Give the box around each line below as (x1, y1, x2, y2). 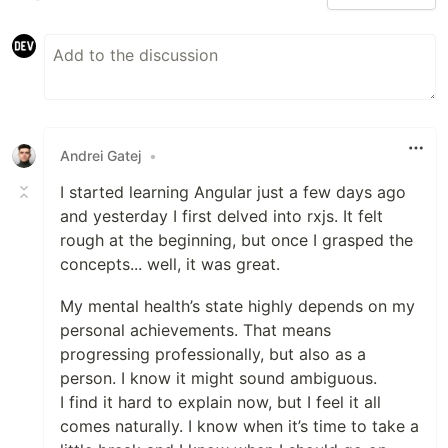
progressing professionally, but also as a (60, 343, 366, 364)
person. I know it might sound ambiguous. (60, 367, 377, 388)
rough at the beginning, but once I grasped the (60, 229, 413, 250)
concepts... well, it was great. (60, 253, 280, 274)
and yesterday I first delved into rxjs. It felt (60, 205, 383, 226)
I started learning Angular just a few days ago (60, 181, 406, 202)
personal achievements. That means (60, 319, 331, 340)
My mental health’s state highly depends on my (60, 295, 415, 316)
